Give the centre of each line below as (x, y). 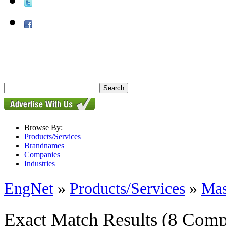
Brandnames (44, 146)
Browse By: (43, 127)
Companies (42, 155)
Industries (40, 164)
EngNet (29, 188)
